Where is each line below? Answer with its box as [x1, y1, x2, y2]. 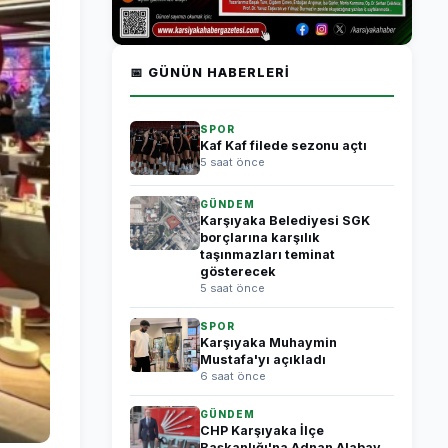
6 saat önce [200, 369, 266, 383]
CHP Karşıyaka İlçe [200, 423, 324, 438]
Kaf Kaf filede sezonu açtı [200, 138, 367, 153]
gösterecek [200, 264, 276, 279]
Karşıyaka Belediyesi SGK [200, 213, 370, 228]
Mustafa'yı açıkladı [200, 352, 326, 367]
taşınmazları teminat [200, 247, 335, 262]
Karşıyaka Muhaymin [200, 335, 337, 350]
